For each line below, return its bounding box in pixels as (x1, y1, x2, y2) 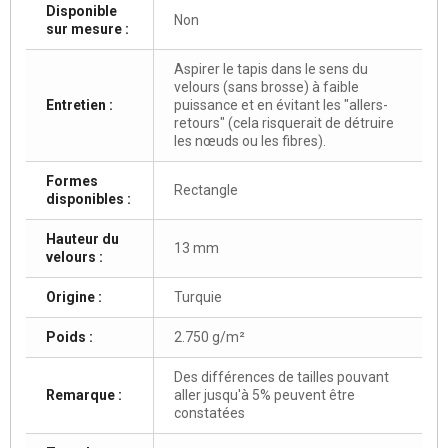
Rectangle (174, 182, 238, 199)
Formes (46, 173, 98, 190)
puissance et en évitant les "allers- (174, 97, 388, 114)
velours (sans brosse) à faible (174, 79, 359, 96)
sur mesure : (46, 21, 129, 38)
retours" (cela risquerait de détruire (174, 115, 394, 132)
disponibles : (46, 191, 131, 208)
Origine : (46, 289, 102, 306)
